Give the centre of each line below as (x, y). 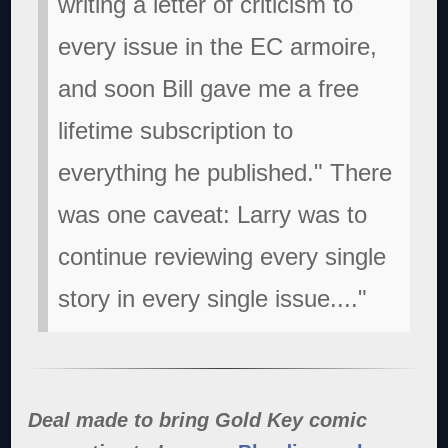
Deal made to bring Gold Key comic (198, 419)
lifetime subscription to (176, 130)
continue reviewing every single (222, 256)
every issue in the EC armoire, (218, 46)
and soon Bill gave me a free (209, 88)
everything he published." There (225, 172)
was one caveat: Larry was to (213, 214)
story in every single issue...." (213, 298)
